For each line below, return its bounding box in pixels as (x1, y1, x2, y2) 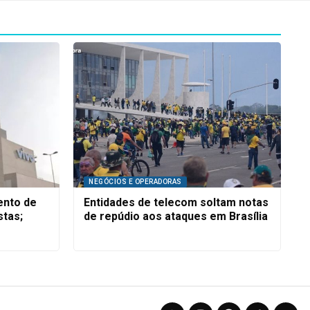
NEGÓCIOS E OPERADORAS (89, 177, 182, 185)
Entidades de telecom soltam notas (84, 195, 268, 209)
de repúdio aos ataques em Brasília (84, 209, 268, 223)
